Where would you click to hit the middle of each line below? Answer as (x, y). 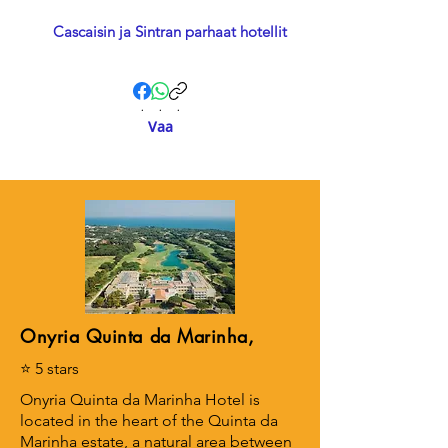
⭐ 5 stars (49, 368)
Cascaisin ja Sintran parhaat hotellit (170, 31)
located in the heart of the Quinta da (149, 420)
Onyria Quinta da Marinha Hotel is (140, 399)
